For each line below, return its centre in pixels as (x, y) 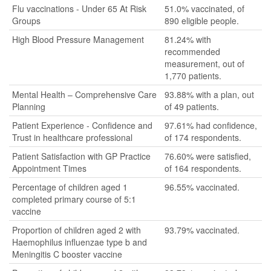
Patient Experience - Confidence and (82, 125)
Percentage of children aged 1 (70, 187)
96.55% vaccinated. (202, 187)
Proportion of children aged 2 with (77, 230)
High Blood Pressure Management (78, 39)
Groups (26, 21)
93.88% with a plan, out (209, 94)
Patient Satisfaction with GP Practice (81, 156)
